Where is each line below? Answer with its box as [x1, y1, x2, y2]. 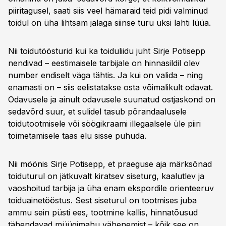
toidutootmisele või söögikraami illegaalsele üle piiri [8, 119, 201, 129]
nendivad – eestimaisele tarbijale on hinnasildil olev [8, 58, 200, 68]
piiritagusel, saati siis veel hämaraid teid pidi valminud [8, 6, 208, 16]
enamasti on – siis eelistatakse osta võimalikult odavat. [8, 82, 213, 92]
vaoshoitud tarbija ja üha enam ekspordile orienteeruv [8, 183, 214, 193]
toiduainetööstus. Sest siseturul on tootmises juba [8, 195, 197, 205]
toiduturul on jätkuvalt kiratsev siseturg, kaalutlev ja [8, 171, 204, 181]
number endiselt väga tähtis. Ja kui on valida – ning [8, 70, 203, 80]
